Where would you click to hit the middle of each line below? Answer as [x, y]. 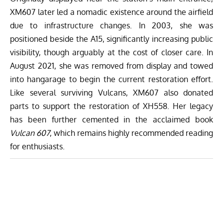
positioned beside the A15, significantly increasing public [111, 39]
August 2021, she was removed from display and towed [111, 65]
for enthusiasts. [38, 146]
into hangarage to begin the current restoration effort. [111, 79]
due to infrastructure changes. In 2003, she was [111, 25]
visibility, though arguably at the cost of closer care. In [111, 52]
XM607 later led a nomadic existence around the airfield [111, 12]
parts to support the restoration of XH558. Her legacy [111, 106]
